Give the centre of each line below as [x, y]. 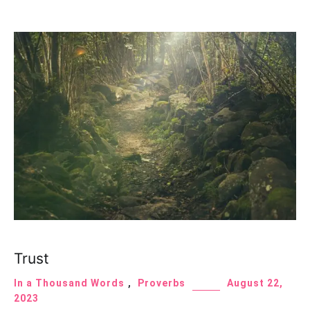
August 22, [255, 283]
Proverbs [162, 283]
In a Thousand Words [69, 283]
